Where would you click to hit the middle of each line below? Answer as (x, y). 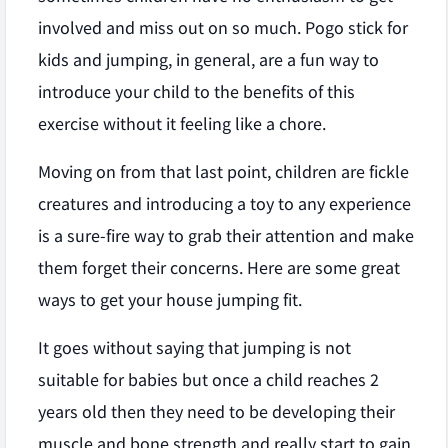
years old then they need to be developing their (216, 412)
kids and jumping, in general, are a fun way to (208, 60)
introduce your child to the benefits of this (196, 92)
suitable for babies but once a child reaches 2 (208, 380)
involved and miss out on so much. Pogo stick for (223, 28)
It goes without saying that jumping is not (194, 348)
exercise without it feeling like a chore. (182, 124)
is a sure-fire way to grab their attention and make (226, 236)
